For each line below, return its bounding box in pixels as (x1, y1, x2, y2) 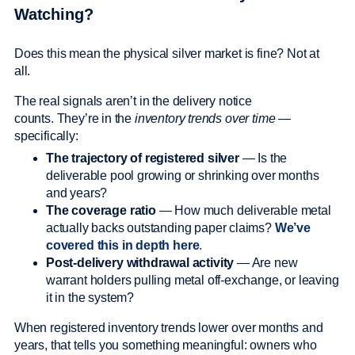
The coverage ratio (46, 204, 156, 218)
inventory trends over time (134, 112, 276, 126)
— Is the (239, 151, 288, 166)
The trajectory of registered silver (46, 151, 239, 166)
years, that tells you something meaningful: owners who (14, 338, 317, 353)
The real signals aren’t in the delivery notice (14, 94, 252, 109)
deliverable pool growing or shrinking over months (46, 169, 319, 183)
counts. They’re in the (14, 112, 135, 126)
